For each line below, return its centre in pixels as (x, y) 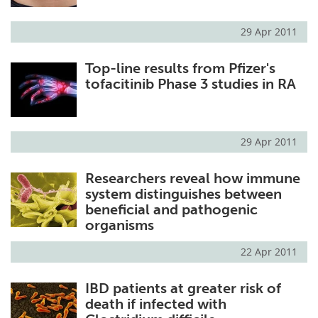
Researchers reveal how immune (192, 179)
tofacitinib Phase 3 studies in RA (190, 84)
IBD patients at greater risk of (183, 289)
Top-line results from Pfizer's (180, 68)
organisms (119, 225)
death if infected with (155, 304)
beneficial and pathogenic (171, 210)
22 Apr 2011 (269, 252)
